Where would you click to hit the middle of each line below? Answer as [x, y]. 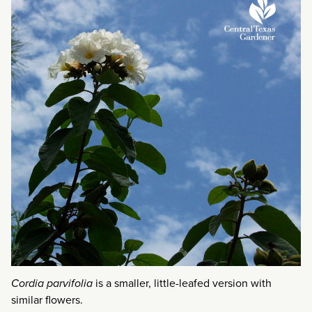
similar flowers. [47, 299]
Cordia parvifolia [52, 283]
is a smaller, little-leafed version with [182, 283]
